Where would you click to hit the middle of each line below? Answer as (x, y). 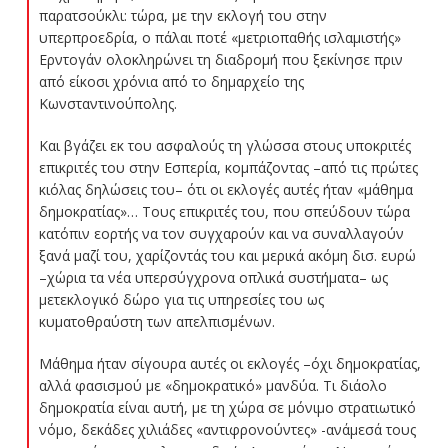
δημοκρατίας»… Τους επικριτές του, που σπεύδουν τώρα (224, 211)
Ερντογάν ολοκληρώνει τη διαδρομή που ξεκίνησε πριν (220, 59)
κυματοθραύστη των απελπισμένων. (156, 321)
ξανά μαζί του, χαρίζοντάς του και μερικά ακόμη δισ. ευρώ (227, 255)
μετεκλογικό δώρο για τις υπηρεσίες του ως (181, 299)
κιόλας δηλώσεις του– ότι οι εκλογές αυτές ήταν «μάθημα (225, 189)
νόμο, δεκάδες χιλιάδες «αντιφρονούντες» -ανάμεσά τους (227, 429)
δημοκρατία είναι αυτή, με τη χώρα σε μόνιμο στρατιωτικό (227, 407)
